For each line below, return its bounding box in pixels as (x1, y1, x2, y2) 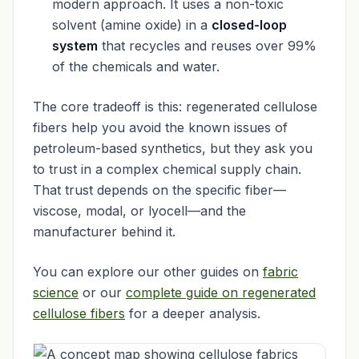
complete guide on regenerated (126, 284, 316, 301)
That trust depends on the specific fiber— (33, 182, 286, 198)
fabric (263, 264, 298, 280)
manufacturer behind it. (33, 224, 175, 240)
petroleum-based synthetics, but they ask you (33, 140, 313, 156)
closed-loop (212, 17, 287, 33)
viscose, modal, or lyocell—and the (33, 203, 246, 219)
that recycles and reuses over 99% (98, 38, 317, 54)
